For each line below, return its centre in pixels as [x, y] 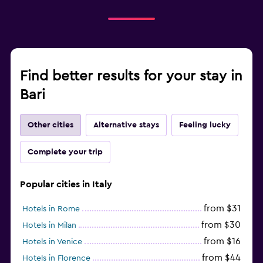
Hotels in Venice [52, 242]
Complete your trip [65, 152]
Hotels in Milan [49, 225]
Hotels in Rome [51, 209]
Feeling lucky [205, 125]
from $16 [222, 241]
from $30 [221, 225]
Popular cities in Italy [66, 184]
